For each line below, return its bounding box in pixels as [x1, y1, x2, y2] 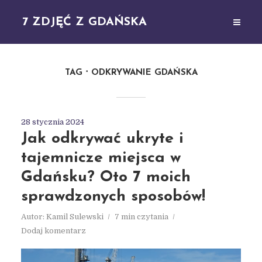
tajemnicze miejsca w [20, 150, 181, 166]
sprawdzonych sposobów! [20, 189, 205, 205]
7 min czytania [114, 212, 168, 221]
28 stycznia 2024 [20, 118, 84, 126]
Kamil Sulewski [46, 212, 104, 221]
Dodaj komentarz [20, 226, 86, 235]
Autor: [20, 212, 46, 221]
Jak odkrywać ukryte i [20, 131, 184, 147]
